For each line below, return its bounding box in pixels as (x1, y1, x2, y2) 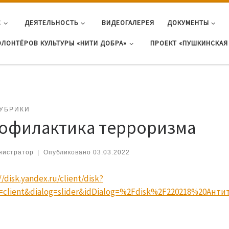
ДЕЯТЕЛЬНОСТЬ (24, 18, 79, 27)
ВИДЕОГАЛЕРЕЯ (101, 18, 154, 27)
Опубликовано (43, 149, 93, 156)
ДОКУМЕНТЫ (167, 18, 209, 27)
